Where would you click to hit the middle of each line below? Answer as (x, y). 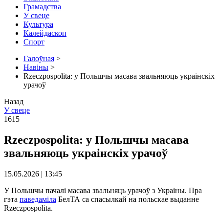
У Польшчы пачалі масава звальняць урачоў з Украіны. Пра (103, 190)
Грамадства (42, 6)
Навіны (36, 67)
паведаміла (38, 199)
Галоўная (39, 58)
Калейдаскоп (45, 33)
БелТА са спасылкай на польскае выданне (128, 199)
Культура (38, 24)
